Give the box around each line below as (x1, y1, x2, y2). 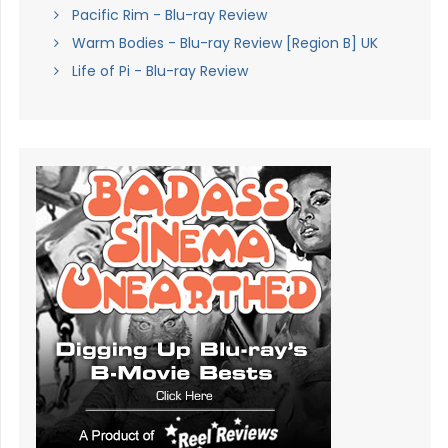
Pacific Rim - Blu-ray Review (71, 4, 267, 25)
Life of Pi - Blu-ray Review (71, 60, 248, 81)
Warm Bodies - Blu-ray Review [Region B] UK (71, 32, 378, 53)
